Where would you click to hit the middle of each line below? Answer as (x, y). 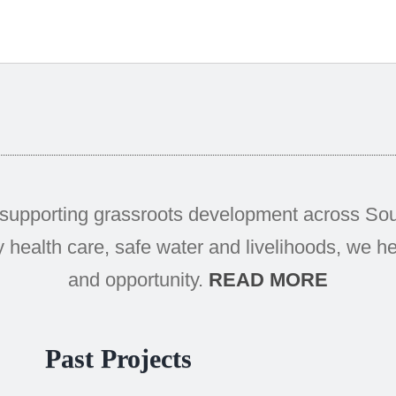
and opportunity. (138, 280)
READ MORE (268, 280)
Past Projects (119, 359)
